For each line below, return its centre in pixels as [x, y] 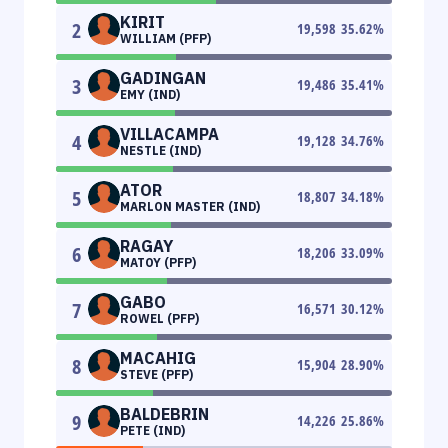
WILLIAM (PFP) [165, 38]
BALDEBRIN [164, 413]
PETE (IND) [152, 430]
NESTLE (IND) [160, 150]
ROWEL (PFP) [159, 318]
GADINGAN [163, 77]
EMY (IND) [150, 94]
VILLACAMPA [169, 133]
